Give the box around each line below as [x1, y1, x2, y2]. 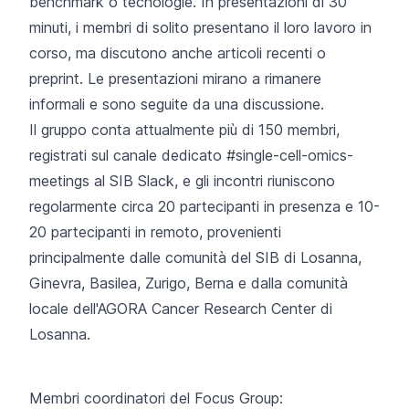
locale [29, 299, 73, 318]
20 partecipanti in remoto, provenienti [29, 222, 281, 241]
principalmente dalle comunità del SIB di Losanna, [29, 247, 362, 267]
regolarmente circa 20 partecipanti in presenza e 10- [29, 196, 380, 215]
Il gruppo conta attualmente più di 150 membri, [29, 120, 340, 139]
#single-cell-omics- [226, 145, 353, 164]
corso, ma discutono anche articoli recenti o [29, 43, 326, 62]
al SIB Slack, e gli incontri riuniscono [89, 171, 335, 190]
